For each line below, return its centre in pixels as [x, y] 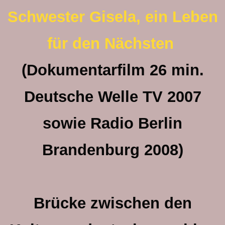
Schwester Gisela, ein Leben [113, 17]
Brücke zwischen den [113, 203]
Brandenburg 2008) [113, 150]
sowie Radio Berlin [113, 123]
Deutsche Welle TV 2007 [113, 97]
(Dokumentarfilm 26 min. [113, 70]
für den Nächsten [110, 43]
